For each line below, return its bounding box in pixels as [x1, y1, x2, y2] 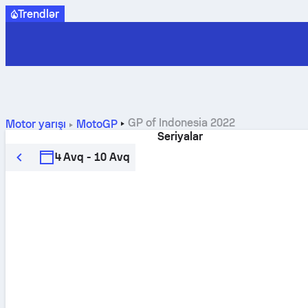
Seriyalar [157, 130, 203, 143]
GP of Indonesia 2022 [127, 116, 235, 129]
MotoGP [76, 118, 118, 131]
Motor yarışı [5, 118, 66, 131]
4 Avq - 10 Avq [54, 151, 131, 164]
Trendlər [17, 7, 60, 21]
